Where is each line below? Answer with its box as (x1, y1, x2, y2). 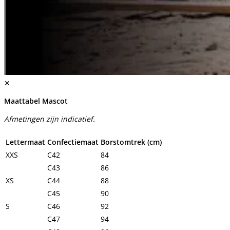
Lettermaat (6, 137, 45, 147)
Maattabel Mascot (4, 95, 68, 106)
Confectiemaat (47, 137, 99, 147)
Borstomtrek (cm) (101, 137, 162, 147)
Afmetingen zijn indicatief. (4, 113, 95, 124)
